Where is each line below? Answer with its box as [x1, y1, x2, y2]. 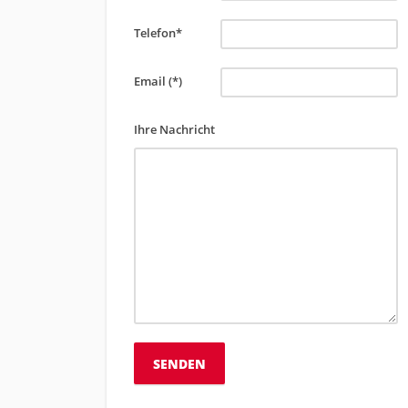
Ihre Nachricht [134, 121, 215, 138]
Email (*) [134, 73, 182, 89]
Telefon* [134, 25, 182, 41]
